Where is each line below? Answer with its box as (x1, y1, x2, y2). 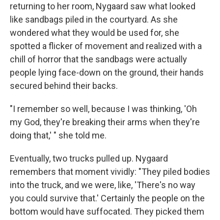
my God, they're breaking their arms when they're (10, 116, 200, 127)
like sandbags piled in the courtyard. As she (10, 14, 178, 25)
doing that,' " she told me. (10, 130, 107, 140)
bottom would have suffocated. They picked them (10, 206, 204, 217)
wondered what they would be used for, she (10, 27, 179, 38)
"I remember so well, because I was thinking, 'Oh (10, 103, 197, 114)
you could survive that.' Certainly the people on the (10, 192, 205, 203)
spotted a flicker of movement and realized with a (10, 40, 202, 51)
